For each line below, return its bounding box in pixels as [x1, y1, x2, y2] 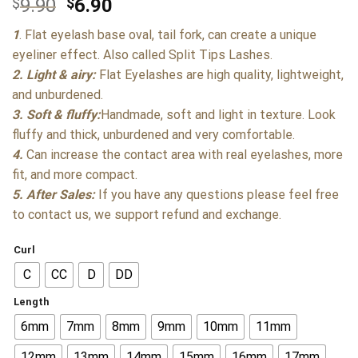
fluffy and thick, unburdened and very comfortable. [12, 126, 295, 142]
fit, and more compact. [12, 166, 137, 182]
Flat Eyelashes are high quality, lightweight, [96, 66, 344, 82]
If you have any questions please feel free [98, 186, 339, 202]
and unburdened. [12, 86, 103, 102]
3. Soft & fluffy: [12, 106, 101, 122]
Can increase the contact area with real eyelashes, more [23, 146, 343, 162]
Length [14, 295, 50, 308]
